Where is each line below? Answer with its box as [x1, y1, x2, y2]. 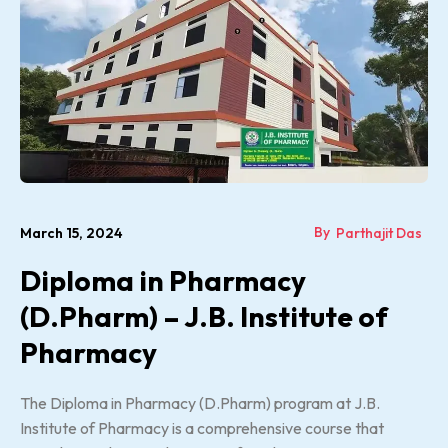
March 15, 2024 [20, 223, 123, 242]
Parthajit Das [336, 223, 422, 242]
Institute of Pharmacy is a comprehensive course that [20, 417, 384, 438]
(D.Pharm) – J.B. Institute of [20, 298, 388, 334]
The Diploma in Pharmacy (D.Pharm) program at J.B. [20, 392, 380, 413]
